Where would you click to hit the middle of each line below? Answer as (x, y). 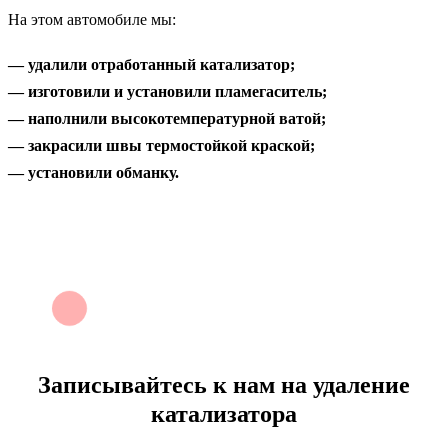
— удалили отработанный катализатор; (151, 64)
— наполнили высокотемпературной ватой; (167, 118)
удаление (361, 384)
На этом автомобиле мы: (92, 19)
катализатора (224, 413)
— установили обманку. (93, 172)
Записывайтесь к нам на (175, 384)
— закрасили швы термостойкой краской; (161, 145)
